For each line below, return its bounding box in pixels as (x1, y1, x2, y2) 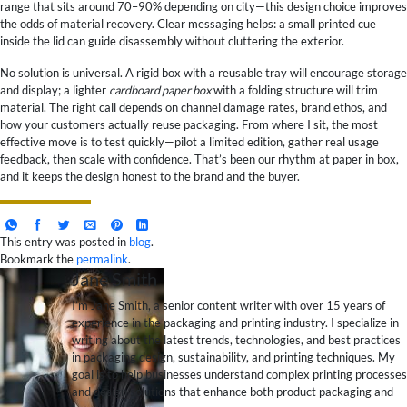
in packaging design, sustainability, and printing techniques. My (71, 349, 395, 364)
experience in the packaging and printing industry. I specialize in (71, 314, 399, 330)
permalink (76, 251, 128, 266)
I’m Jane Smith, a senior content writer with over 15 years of (71, 297, 385, 313)
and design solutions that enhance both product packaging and (71, 383, 393, 399)
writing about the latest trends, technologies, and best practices (71, 332, 401, 347)
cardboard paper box (109, 82, 211, 97)
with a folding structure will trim (211, 82, 378, 97)
